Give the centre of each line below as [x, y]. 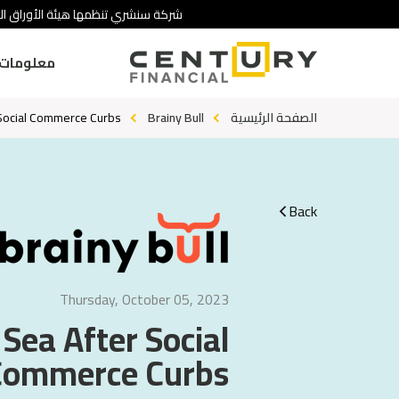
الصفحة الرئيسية [274, 117]
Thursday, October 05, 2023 [144, 300]
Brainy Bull [176, 117]
